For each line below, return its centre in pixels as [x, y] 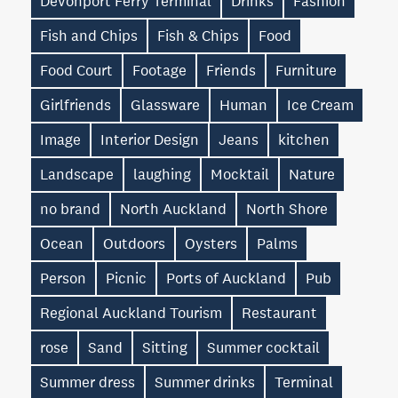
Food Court [76, 70]
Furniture [306, 70]
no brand [70, 209]
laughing [162, 174]
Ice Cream [320, 105]
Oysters [211, 243]
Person [63, 278]
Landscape [77, 174]
